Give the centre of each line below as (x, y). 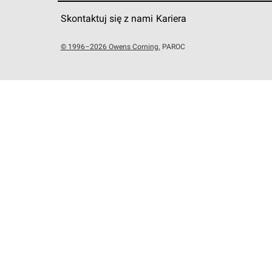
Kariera (171, 19)
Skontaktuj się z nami (107, 19)
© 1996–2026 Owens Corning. (110, 47)
